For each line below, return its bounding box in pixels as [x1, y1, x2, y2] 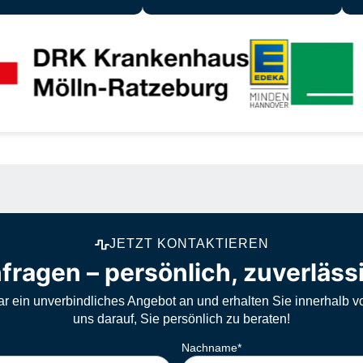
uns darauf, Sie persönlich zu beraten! [73, 311, 290, 326]
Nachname [181, 340, 237, 354]
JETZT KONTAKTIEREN [109, 236, 269, 250]
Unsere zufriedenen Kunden [15, 11, 348, 41]
